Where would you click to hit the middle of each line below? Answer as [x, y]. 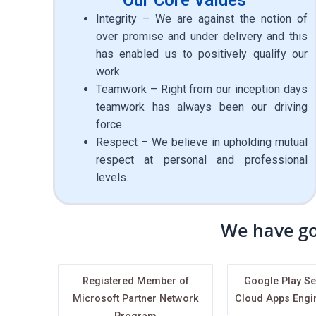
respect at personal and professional [202, 159]
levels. [112, 177]
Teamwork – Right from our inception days [202, 89]
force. [113, 124]
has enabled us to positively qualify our [202, 54]
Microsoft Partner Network [135, 298]
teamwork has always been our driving [202, 107]
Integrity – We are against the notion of [202, 18]
